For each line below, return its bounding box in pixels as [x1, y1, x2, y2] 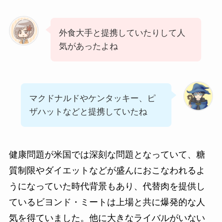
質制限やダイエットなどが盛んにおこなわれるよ [8, 165, 205, 175]
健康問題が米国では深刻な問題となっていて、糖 [8, 149, 205, 160]
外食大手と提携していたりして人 [58, 28, 185, 38]
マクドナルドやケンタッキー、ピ [29, 93, 156, 103]
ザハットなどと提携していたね [29, 107, 147, 116]
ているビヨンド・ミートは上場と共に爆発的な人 [8, 197, 205, 207]
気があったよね [58, 42, 118, 52]
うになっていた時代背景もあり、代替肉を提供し [8, 181, 205, 191]
